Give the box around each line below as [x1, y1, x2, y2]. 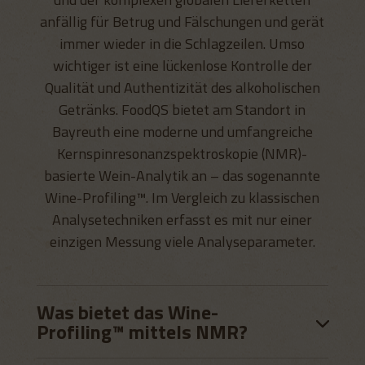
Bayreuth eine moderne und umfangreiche [51, 121, 313, 143]
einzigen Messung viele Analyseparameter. [49, 231, 315, 253]
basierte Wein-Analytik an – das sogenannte [44, 165, 321, 187]
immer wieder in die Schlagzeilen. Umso [59, 33, 306, 55]
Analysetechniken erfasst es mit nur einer [52, 209, 313, 231]
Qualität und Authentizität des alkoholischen [44, 77, 320, 99]
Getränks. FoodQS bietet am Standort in [59, 99, 306, 121]
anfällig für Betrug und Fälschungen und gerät [40, 11, 325, 33]
